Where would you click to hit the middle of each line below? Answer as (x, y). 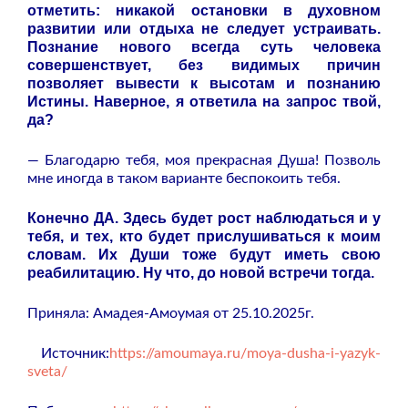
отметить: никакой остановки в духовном (204, 10)
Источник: (68, 353)
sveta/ (47, 371)
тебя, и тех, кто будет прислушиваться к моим (204, 236)
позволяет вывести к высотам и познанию (204, 83)
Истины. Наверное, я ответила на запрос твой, (204, 101)
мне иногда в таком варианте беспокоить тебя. (184, 178)
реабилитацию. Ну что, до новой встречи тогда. (201, 272)
